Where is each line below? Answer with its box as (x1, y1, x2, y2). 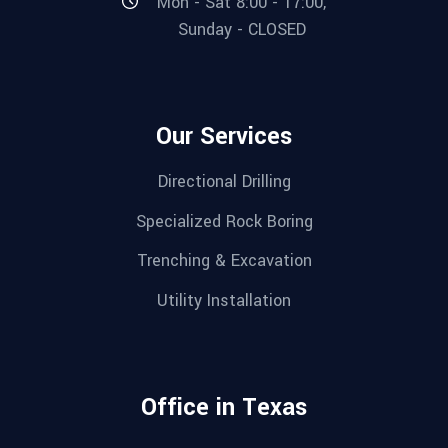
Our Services (156, 120, 292, 154)
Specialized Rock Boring (135, 209, 313, 233)
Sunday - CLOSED (177, 18, 306, 42)
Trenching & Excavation (136, 249, 312, 273)
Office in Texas (141, 390, 307, 424)
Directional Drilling (157, 169, 291, 193)
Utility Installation (157, 288, 291, 312)
